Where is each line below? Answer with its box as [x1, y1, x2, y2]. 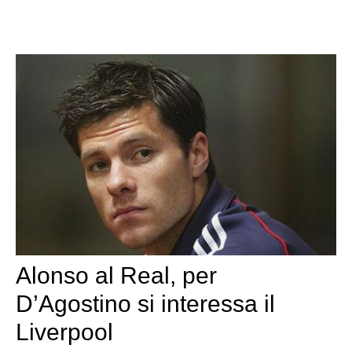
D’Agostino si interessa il [16, 290, 275, 317]
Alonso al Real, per [16, 262, 217, 288]
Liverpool [16, 318, 113, 345]
